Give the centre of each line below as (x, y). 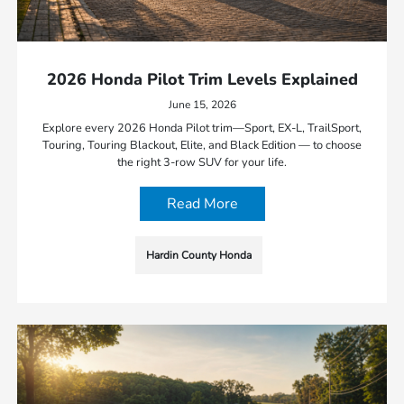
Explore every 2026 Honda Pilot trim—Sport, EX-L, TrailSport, (202, 129)
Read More (202, 204)
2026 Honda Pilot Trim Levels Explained (202, 80)
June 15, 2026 (202, 105)
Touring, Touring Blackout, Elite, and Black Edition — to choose (202, 146)
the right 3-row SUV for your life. (202, 163)
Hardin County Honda (198, 256)
